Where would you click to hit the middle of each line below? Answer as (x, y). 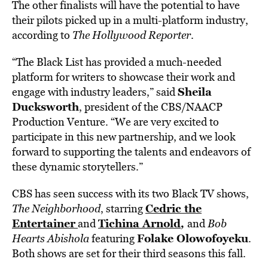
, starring (123, 208)
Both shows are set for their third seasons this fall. (129, 253)
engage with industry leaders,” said (95, 92)
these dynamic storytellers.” (77, 167)
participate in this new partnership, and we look (124, 137)
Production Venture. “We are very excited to (115, 122)
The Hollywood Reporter (132, 35)
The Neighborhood (56, 208)
